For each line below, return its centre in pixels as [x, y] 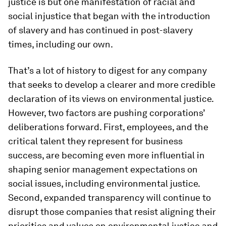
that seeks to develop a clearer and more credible [112, 84]
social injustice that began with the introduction [109, 16]
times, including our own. [61, 44]
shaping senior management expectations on [103, 169]
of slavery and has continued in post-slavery [100, 30]
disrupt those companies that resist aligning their [112, 212]
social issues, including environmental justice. [104, 183]
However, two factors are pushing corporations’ [106, 113]
